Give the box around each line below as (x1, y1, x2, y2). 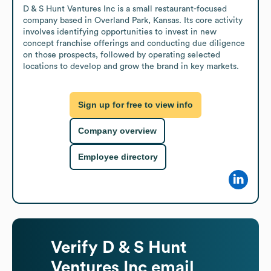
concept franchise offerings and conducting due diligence (23, 39, 245, 48)
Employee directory (78, 152, 158, 162)
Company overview (78, 126, 157, 136)
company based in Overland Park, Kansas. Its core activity (23, 16, 243, 25)
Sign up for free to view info (78, 100, 193, 110)
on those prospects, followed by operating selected (23, 50, 220, 59)
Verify (51, 238, 102, 256)
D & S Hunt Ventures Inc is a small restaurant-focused (23, 4, 227, 13)
